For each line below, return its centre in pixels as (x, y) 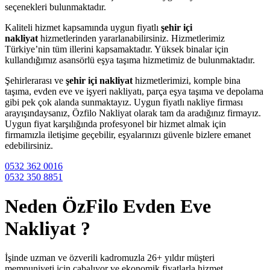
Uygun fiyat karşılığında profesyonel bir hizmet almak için (115, 124)
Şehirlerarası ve (35, 80)
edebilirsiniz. (29, 145)
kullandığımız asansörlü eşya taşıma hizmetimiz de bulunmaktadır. (130, 60)
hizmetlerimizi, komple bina (187, 80)
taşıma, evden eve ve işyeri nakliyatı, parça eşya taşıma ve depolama (134, 91)
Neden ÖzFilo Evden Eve (108, 206)
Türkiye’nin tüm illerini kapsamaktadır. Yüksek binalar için (117, 49)
